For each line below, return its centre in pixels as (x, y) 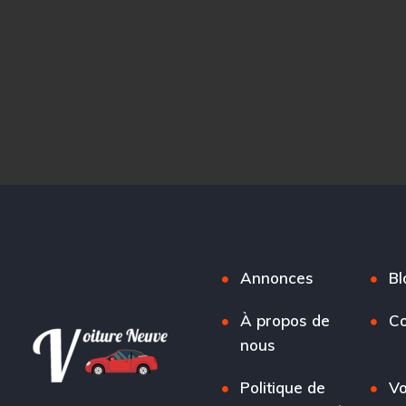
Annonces (277, 277)
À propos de (285, 320)
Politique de (283, 387)
